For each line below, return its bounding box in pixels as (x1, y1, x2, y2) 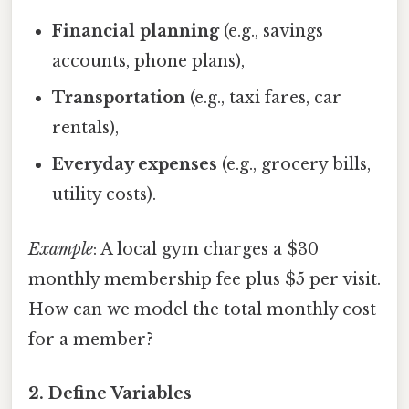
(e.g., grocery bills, (217, 154, 372, 175)
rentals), (52, 118, 120, 139)
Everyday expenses (52, 154, 218, 175)
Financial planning (52, 21, 220, 42)
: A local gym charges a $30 (93, 238, 319, 259)
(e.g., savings (219, 21, 324, 42)
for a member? (28, 329, 153, 350)
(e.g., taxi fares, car (185, 88, 342, 109)
